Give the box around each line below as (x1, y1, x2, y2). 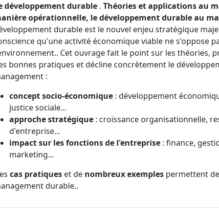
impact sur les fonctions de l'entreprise (9, 137, 160, 148)
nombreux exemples (85, 169, 164, 179)
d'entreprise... (9, 126, 60, 136)
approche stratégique (9, 114, 93, 125)
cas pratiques (10, 169, 62, 179)
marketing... (9, 149, 54, 160)
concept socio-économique (9, 90, 113, 101)
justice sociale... (9, 102, 66, 113)
